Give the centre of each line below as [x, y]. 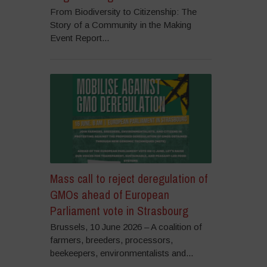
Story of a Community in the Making [120, 25]
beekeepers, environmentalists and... [121, 253]
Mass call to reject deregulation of [128, 178]
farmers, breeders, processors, [111, 240]
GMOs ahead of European [109, 194]
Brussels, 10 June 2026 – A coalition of [126, 226]
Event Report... [79, 38]
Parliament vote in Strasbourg [119, 210]
